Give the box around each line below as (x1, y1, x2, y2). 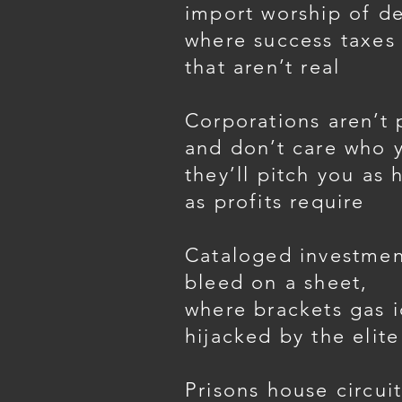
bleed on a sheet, (185, 270, 369, 294)
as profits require (185, 189, 365, 214)
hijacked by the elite (185, 324, 400, 348)
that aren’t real (185, 55, 341, 79)
